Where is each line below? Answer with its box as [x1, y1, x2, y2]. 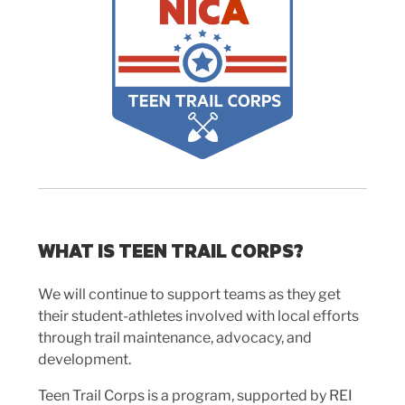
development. [38, 350, 131, 368]
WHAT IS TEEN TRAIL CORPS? [38, 238, 304, 264]
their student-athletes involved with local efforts [38, 306, 359, 325]
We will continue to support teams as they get [38, 285, 341, 303]
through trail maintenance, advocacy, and [38, 328, 312, 346]
